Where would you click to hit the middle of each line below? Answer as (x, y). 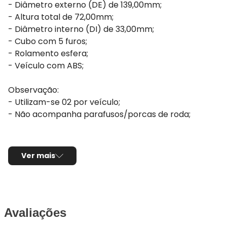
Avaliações (35, 212)
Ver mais (38, 156)
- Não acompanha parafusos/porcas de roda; (99, 114)
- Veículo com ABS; (46, 66)
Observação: (33, 90)
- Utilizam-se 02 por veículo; (64, 102)
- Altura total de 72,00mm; (61, 17)
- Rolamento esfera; (48, 53)
